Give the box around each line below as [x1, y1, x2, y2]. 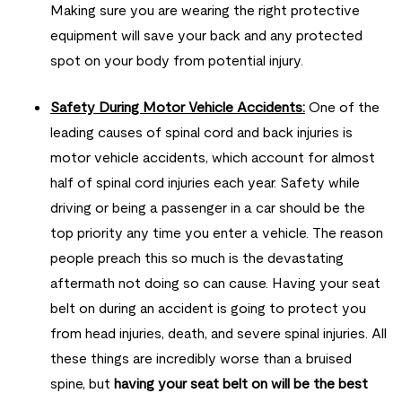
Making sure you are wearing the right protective [50, 3, 360, 19]
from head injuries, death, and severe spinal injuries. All [50, 326, 387, 342]
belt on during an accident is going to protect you [50, 301, 366, 317]
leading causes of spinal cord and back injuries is [50, 125, 353, 141]
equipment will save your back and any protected [50, 28, 363, 44]
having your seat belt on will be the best [114, 376, 368, 392]
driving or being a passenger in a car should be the [50, 200, 365, 216]
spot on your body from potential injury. [50, 53, 303, 69]
